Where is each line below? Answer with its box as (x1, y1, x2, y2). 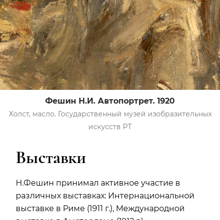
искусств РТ (88, 122, 132, 131)
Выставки (16, 146, 86, 168)
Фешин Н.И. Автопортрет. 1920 (45, 96, 175, 106)
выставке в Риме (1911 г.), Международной (16, 203, 185, 213)
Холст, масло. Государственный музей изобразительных (8, 109, 212, 118)
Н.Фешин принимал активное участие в (16, 178, 180, 188)
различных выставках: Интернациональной (16, 191, 194, 200)
